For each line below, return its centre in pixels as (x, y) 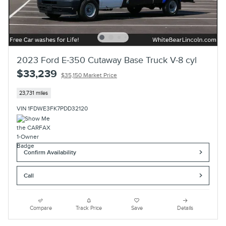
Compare (41, 208)
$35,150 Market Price (89, 76)
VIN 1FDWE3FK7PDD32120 (52, 108)
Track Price (89, 208)
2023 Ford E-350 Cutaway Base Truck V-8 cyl (107, 61)
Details (185, 208)
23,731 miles (34, 93)
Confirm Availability (50, 152)
